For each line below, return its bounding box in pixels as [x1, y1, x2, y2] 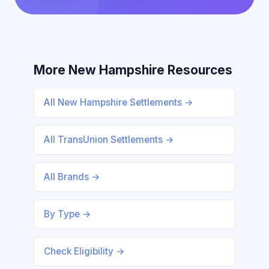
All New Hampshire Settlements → [44, 97, 193, 108]
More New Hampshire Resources [34, 62, 232, 77]
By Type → [44, 208, 91, 220]
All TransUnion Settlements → [44, 134, 174, 145]
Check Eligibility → [44, 246, 125, 257]
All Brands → [44, 171, 100, 183]
